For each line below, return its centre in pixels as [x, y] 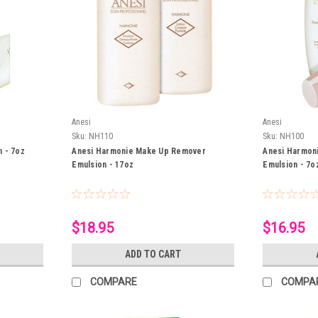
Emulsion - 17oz [103, 164]
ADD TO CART [153, 254]
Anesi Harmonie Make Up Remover [139, 151]
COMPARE [114, 281]
